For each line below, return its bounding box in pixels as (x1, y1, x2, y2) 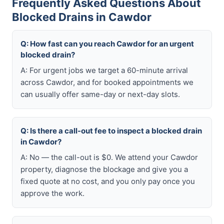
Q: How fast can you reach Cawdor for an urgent (20, 39, 194, 48)
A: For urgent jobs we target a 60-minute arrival (20, 65, 188, 75)
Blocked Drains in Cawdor (12, 10, 151, 23)
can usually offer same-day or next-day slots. (20, 89, 180, 99)
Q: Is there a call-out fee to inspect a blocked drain (20, 126, 202, 135)
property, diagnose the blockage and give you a (20, 164, 188, 174)
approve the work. (20, 188, 84, 198)
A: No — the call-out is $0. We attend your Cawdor (20, 152, 198, 162)
